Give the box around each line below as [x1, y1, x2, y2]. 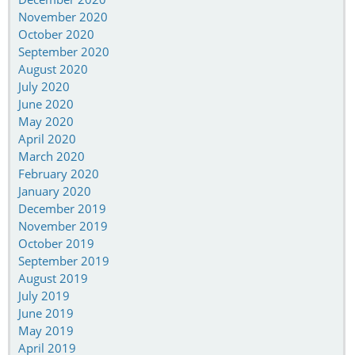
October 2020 [18, 25, 94, 42]
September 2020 [18, 43, 109, 59]
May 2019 [18, 322, 74, 338]
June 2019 [18, 304, 74, 321]
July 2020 [18, 78, 70, 94]
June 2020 [18, 95, 74, 112]
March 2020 [18, 147, 85, 164]
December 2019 [18, 200, 106, 216]
